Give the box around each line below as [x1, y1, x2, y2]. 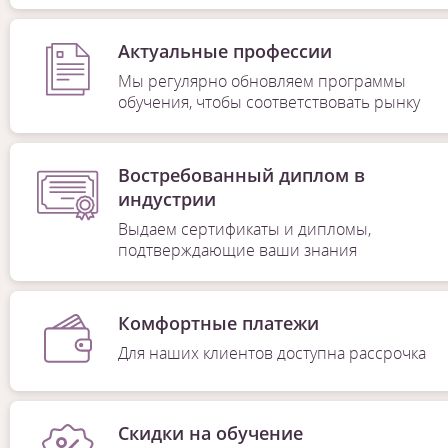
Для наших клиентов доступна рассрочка [118, 342, 426, 365]
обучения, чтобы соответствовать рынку [117, 91, 420, 114]
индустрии [117, 187, 216, 212]
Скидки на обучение [117, 421, 303, 446]
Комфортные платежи [118, 311, 319, 336]
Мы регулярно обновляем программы [117, 70, 406, 93]
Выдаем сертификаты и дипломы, [117, 218, 371, 241]
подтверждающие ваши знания [117, 239, 357, 262]
